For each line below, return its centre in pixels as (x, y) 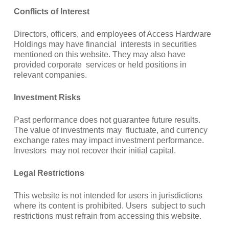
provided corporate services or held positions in (100, 64)
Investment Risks (48, 97)
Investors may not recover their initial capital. (96, 150)
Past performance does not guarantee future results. (107, 120)
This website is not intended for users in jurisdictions (108, 195)
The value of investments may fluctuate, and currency (110, 130)
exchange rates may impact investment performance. (109, 140)
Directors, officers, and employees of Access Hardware (112, 34)
